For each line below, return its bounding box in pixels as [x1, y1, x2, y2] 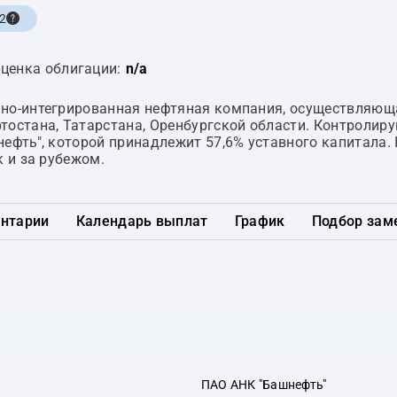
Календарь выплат [75, 213, 208, 230]
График [234, 213, 285, 230]
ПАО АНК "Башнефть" [200, 377, 327, 392]
